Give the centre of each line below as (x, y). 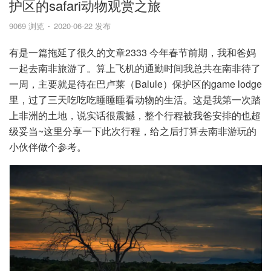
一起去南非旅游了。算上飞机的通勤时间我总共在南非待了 (135, 68)
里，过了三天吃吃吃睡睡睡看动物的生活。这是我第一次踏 (135, 100)
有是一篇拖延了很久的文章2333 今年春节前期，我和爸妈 (132, 52)
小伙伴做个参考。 (48, 147)
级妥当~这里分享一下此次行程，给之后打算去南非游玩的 (133, 131)
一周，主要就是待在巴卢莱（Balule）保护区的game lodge (135, 84)
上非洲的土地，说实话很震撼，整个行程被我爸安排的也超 (135, 115)
